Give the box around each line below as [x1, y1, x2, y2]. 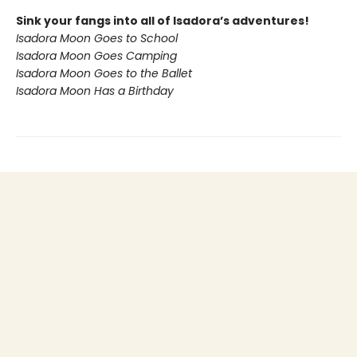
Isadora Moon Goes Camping [16, 47, 177, 64]
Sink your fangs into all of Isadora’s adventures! [16, 12, 309, 29]
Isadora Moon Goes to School [16, 29, 178, 46]
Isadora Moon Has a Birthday [16, 82, 174, 99]
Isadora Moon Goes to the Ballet [16, 65, 192, 81]
